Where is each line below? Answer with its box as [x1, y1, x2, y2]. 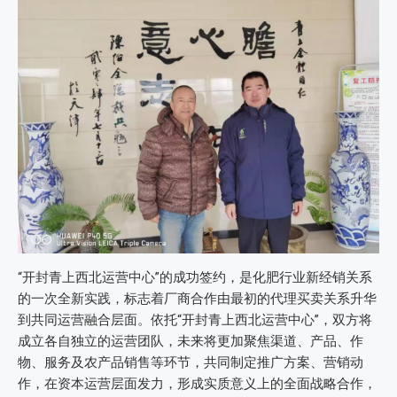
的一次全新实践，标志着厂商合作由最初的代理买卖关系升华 [18, 290, 377, 307]
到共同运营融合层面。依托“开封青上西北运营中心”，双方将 [18, 311, 372, 328]
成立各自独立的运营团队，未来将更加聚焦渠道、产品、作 [18, 332, 363, 349]
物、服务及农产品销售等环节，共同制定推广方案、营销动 [18, 354, 363, 370]
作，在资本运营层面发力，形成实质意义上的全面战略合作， [18, 375, 377, 392]
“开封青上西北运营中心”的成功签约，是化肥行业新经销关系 [18, 269, 372, 285]
